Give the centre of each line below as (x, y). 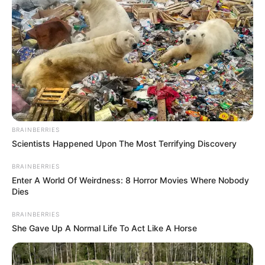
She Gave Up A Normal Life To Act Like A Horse (104, 228)
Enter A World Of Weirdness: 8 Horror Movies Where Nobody (130, 180)
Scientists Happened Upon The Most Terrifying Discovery (124, 144)
